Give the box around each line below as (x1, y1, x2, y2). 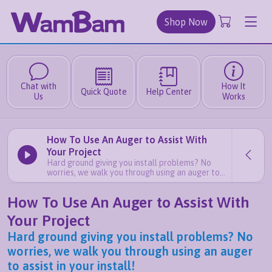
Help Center (145, 86, 192, 97)
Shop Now (165, 16, 208, 27)
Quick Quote (80, 86, 127, 97)
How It (221, 81, 246, 92)
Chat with (21, 81, 56, 92)
